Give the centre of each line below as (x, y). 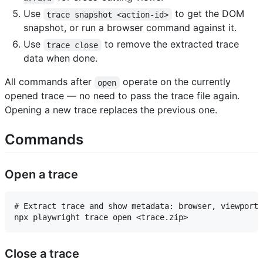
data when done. (60, 58)
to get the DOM (209, 14)
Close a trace (42, 254)
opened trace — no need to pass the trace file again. (122, 96)
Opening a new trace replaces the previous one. (111, 110)
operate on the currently (176, 82)
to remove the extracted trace (171, 44)
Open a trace (41, 175)
